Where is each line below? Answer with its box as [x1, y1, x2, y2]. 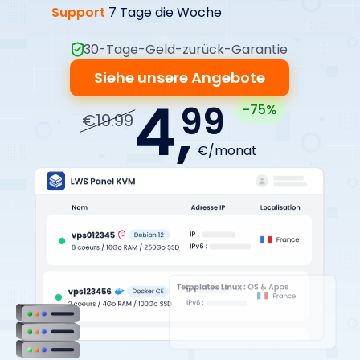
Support [51, 3, 105, 22]
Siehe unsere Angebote [94, 67, 266, 88]
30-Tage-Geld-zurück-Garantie [84, 40, 288, 59]
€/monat [197, 141, 258, 160]
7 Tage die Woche [104, 3, 222, 22]
